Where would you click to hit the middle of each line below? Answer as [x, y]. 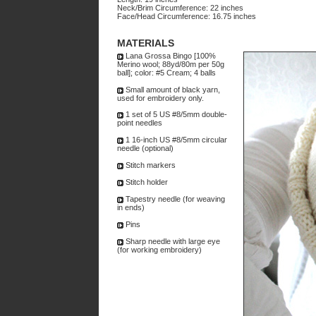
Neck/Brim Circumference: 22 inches [180, 8]
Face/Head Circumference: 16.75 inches [187, 16]
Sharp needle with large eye [172, 241]
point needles [140, 123]
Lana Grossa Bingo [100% [170, 56]
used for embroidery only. [160, 98]
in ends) [131, 207]
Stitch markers [150, 165]
